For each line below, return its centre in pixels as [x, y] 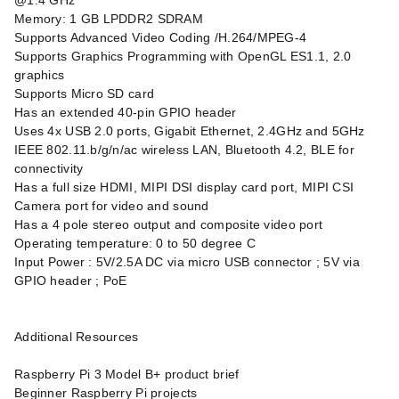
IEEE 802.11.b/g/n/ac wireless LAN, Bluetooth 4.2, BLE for [184, 150]
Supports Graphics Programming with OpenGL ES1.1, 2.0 [183, 56]
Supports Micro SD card [85, 94]
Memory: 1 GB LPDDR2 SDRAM [109, 19]
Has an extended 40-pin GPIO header [126, 112]
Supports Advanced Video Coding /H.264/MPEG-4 [161, 37]
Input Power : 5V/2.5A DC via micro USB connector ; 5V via [187, 262]
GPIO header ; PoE [71, 281]
